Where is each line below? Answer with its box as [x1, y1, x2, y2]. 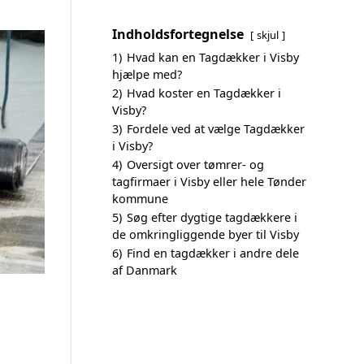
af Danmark [112, 262, 177, 278]
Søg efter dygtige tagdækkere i [127, 210, 297, 225]
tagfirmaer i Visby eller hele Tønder [112, 174, 306, 189]
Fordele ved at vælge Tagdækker [127, 121, 305, 136]
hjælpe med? [112, 67, 182, 82]
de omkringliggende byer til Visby [112, 227, 299, 242]
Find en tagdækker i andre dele [127, 245, 299, 261]
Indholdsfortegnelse [112, 25, 244, 43]
